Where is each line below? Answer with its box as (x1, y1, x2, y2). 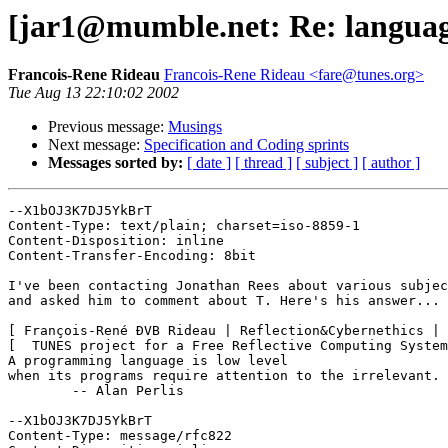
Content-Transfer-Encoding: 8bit (8, 248, 256, 264)
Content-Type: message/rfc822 (8, 428, 232, 444)
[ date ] (187, 154, 231, 172)
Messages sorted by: (48, 154, 183, 172)
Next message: (48, 136, 144, 154)
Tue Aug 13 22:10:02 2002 (8, 84, 179, 102)
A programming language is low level (8, 353, 288, 369)
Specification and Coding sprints (144, 136, 349, 154)
